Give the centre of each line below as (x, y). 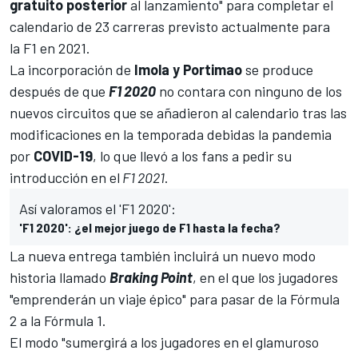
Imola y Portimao (188, 69)
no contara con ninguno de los (249, 91)
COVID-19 (63, 155)
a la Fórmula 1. (62, 320)
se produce (278, 69)
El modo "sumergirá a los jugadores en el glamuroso (164, 342)
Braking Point (151, 277)
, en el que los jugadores (265, 277)
